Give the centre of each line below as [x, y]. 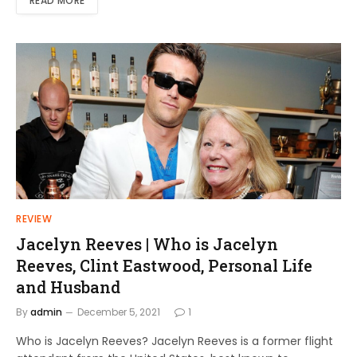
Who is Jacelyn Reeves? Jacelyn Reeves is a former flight [175, 341]
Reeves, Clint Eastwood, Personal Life [164, 265]
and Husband [68, 286]
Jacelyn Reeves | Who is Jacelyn [147, 243]
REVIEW [34, 218]
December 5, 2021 [119, 312]
